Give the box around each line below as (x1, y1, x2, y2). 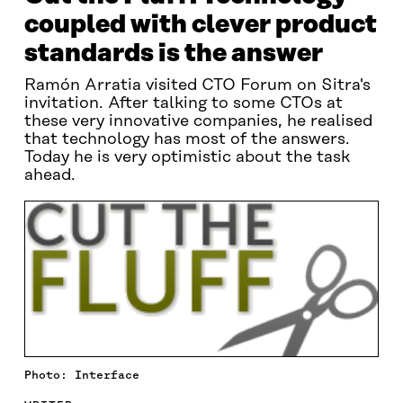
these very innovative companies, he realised (23, 112, 372, 130)
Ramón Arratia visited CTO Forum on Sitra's (23, 76, 371, 94)
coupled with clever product (23, 11, 377, 39)
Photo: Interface (23, 367, 139, 381)
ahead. (23, 166, 76, 184)
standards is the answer (23, 40, 323, 67)
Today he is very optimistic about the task (23, 148, 350, 166)
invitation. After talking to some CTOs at (23, 94, 343, 112)
